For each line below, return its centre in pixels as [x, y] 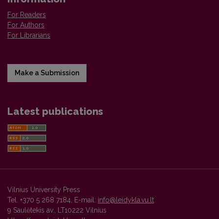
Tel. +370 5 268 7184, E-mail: [53, 200]
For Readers [27, 15]
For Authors [26, 25]
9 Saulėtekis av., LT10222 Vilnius [57, 210]
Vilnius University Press [44, 190]
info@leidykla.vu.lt [126, 200]
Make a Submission [47, 73]
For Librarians [29, 35]
